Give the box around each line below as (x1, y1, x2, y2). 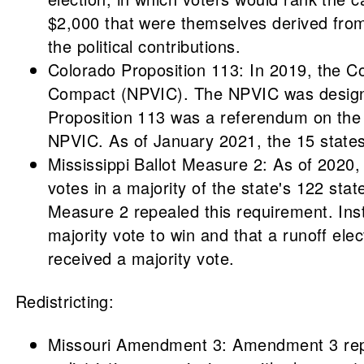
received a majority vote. (47, 246, 235, 270)
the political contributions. (47, 34, 241, 58)
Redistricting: (15, 289, 115, 313)
